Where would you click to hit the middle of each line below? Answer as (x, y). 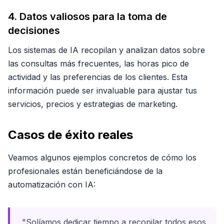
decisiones (34, 30)
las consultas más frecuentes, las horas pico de (98, 63)
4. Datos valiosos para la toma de (87, 16)
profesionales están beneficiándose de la (85, 171)
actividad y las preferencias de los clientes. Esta (98, 77)
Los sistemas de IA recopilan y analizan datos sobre (106, 50)
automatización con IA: (52, 184)
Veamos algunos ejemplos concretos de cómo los (102, 157)
